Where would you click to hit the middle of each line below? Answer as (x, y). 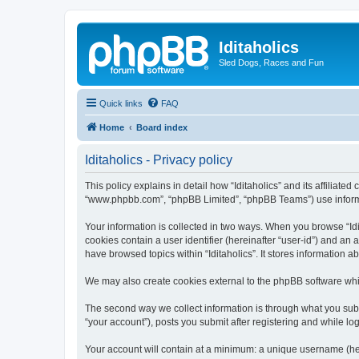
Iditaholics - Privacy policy (159, 159)
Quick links (121, 103)
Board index (162, 127)
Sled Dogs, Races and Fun (271, 63)
